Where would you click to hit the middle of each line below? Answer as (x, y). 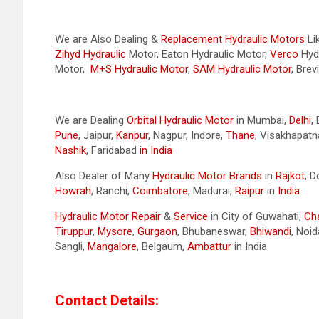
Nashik (70, 151)
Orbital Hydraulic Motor (180, 121)
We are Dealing (91, 121)
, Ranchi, (112, 191)
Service (191, 217)
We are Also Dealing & (108, 40)
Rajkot (290, 176)
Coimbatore (160, 191)
